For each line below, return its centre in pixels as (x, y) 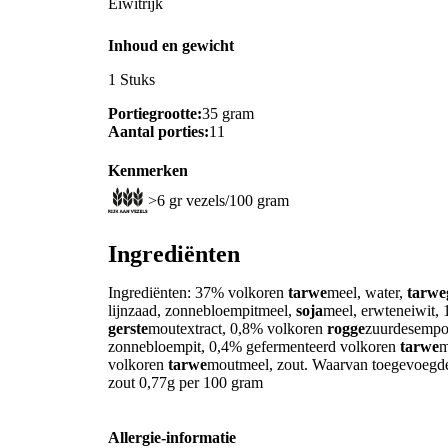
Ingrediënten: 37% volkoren (198, 292)
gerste (128, 328)
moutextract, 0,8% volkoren (237, 328)
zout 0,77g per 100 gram (185, 382)
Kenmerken (148, 171)
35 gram (228, 113)
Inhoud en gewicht (171, 45)
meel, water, (367, 292)
